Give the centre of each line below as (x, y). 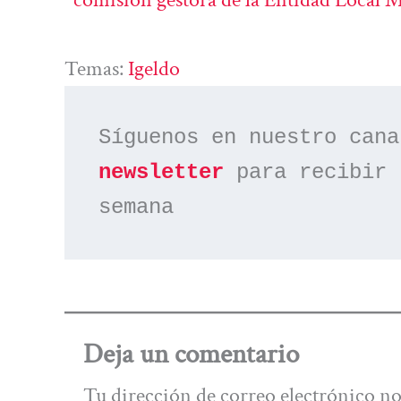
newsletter (162, 173)
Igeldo (154, 68)
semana (137, 208)
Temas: (96, 68)
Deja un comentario (191, 355)
